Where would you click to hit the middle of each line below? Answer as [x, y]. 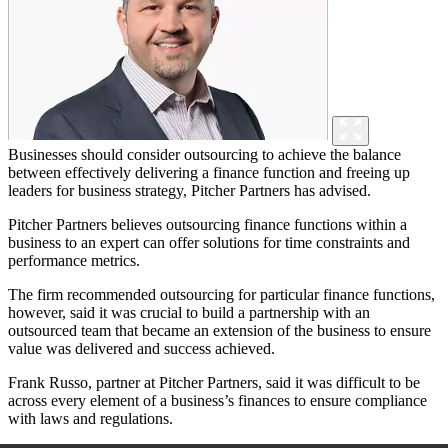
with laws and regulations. [90, 419]
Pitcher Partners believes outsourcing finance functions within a [207, 225]
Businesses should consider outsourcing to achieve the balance [204, 155]
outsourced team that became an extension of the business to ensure [219, 331]
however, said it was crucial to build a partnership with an [189, 313]
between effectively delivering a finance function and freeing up [209, 173]
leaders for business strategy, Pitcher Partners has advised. [189, 191]
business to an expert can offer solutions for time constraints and [209, 243]
